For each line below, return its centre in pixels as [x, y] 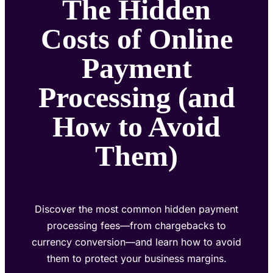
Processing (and [136, 97]
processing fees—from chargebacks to [136, 225]
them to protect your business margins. [136, 258]
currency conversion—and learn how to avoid [136, 242]
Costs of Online [136, 38]
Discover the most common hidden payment [136, 209]
